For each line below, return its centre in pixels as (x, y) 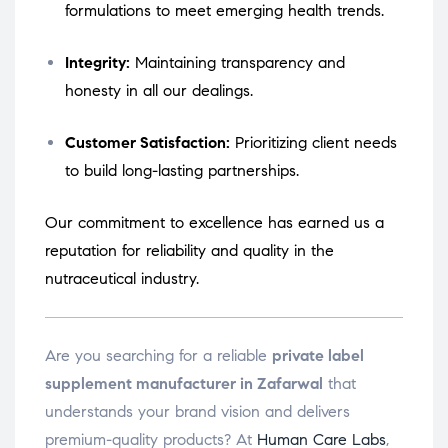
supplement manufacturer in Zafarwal (184, 384)
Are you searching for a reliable (158, 356)
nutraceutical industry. (122, 279)
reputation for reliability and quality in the (189, 251)
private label (318, 356)
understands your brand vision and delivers (197, 412)
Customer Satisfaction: (147, 143)
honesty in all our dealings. (159, 91)
